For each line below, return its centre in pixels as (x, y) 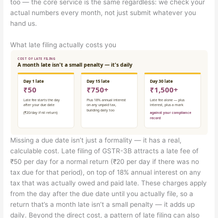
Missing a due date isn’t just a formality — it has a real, (96, 140)
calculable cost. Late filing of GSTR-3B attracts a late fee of (105, 151)
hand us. (24, 24)
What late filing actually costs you (64, 45)
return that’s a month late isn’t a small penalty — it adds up (103, 205)
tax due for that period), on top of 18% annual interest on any (106, 173)
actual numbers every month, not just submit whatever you (103, 13)
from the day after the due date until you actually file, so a (102, 194)
